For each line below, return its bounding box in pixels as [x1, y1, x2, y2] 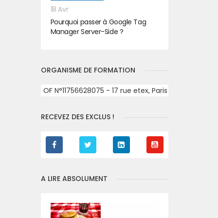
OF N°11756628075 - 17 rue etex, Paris [41, 86, 168, 95]
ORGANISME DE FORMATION [40, 65, 135, 75]
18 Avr [50, 4, 69, 14]
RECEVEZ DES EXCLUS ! [40, 112, 114, 122]
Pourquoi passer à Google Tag [50, 17, 146, 27]
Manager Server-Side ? [50, 27, 124, 36]
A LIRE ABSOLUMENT [40, 174, 108, 183]
